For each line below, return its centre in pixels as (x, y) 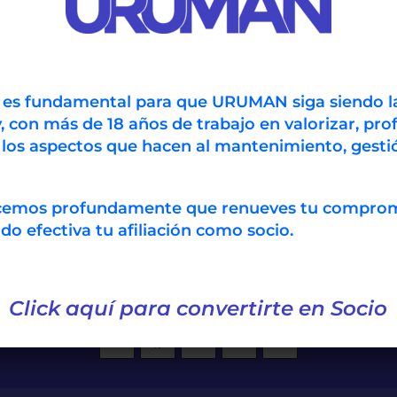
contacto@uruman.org (99, 291)
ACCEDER (163, 21)
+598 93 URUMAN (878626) (283, 291)
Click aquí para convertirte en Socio (198, 308)
